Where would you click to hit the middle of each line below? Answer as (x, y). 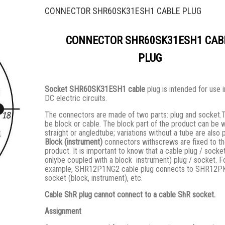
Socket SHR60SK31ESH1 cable (95, 89)
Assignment (63, 211)
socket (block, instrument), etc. (94, 178)
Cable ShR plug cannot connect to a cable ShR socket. (130, 195)
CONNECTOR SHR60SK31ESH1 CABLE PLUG (123, 11)
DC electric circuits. (76, 98)
